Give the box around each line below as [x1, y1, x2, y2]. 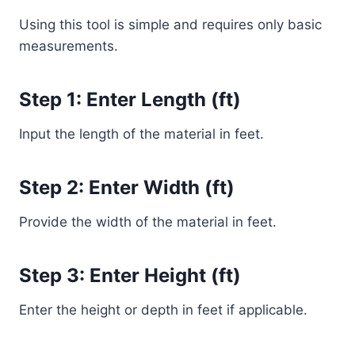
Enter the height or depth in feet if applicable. [19, 302, 307, 318]
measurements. [19, 38, 118, 54]
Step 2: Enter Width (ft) [19, 176, 235, 199]
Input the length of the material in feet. [19, 126, 264, 142]
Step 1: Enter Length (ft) [19, 88, 241, 111]
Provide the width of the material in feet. [19, 214, 277, 230]
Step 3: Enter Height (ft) [19, 264, 241, 287]
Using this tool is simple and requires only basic [19, 17, 322, 32]
